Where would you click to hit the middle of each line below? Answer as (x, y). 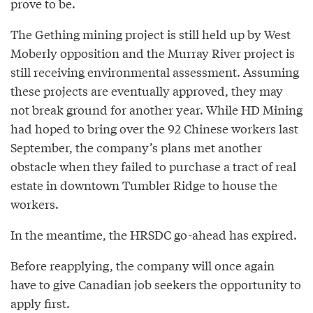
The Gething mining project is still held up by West (151, 34)
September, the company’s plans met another (136, 147)
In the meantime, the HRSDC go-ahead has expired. (154, 235)
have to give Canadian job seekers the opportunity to (156, 284)
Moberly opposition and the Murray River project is (153, 53)
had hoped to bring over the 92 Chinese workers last (154, 129)
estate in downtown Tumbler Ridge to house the (144, 185)
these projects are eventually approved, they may (147, 91)
